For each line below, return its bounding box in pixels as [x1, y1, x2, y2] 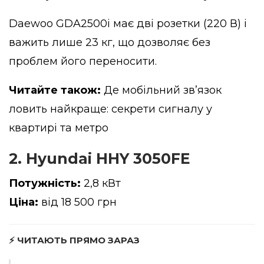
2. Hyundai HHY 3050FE [9, 150, 190, 168]
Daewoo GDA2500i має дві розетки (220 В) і [9, 17, 247, 31]
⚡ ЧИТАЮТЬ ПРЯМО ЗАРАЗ [9, 235, 140, 246]
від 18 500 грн [38, 196, 117, 209]
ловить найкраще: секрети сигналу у [9, 103, 212, 116]
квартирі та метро [9, 121, 108, 135]
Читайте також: [9, 84, 101, 97]
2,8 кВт [81, 177, 121, 190]
